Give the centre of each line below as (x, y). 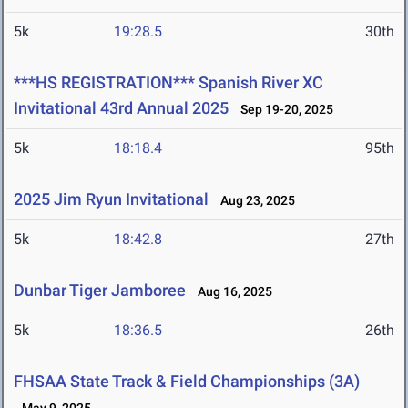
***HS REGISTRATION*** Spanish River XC (168, 83)
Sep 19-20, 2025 (283, 110)
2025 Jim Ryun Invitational (111, 199)
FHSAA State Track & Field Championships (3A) (187, 382)
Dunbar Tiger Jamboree (100, 291)
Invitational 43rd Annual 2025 (121, 108)
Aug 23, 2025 (254, 201)
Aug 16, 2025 (231, 292)
